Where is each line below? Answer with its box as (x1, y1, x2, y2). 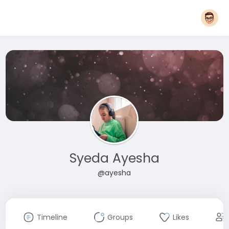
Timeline (36, 212, 67, 222)
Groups (107, 212, 133, 222)
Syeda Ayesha (69, 149, 159, 167)
